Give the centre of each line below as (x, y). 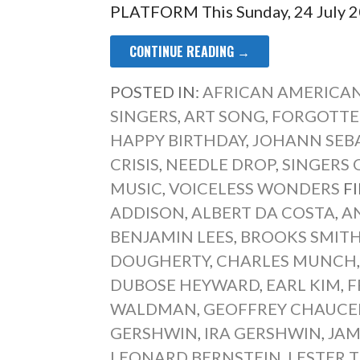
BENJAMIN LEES (172, 236)
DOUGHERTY (160, 260)
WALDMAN (154, 309)
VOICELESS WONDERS (255, 188)
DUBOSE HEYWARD (185, 284)
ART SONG (225, 116)
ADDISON (148, 212)
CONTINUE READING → (190, 51)
